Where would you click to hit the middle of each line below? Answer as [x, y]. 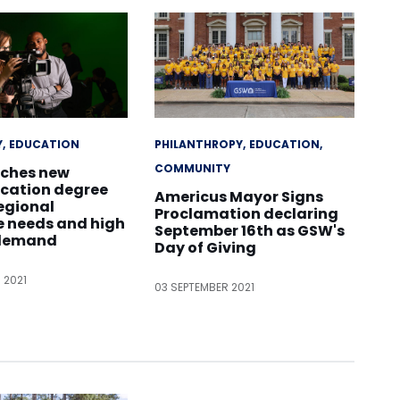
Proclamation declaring [246, 213]
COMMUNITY [192, 168]
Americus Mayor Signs [238, 196]
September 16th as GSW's [249, 230]
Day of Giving [205, 247]
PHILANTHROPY [198, 144]
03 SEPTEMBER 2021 [204, 287]
